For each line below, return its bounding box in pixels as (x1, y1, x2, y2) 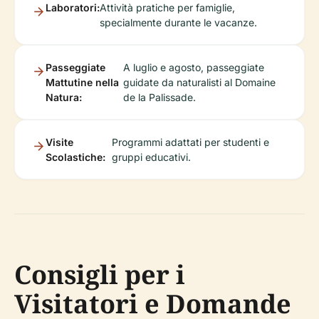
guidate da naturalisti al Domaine (122, 76, 276, 89)
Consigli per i (14, 257, 185, 293)
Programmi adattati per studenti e (111, 136, 269, 149)
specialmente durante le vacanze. (100, 16, 257, 29)
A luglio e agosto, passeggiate (122, 61, 264, 74)
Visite (46, 136, 73, 149)
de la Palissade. (122, 91, 196, 104)
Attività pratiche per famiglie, (100, 1, 235, 14)
